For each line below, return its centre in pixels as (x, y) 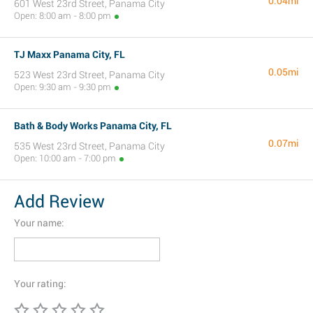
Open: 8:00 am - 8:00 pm (63, 16)
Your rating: (40, 284)
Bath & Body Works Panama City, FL (93, 126)
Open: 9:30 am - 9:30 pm (63, 87)
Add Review (59, 202)
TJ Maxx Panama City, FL (70, 54)
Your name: (39, 223)
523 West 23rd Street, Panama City (89, 75)
